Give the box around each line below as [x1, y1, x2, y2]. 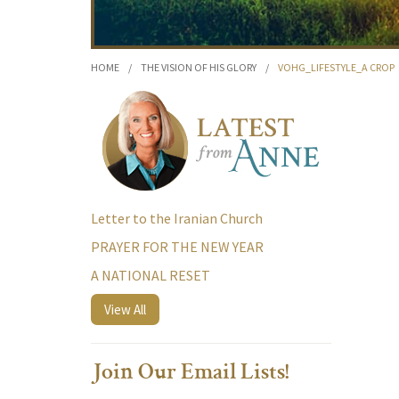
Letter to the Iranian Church [91, 209, 263, 227]
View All [104, 301, 146, 318]
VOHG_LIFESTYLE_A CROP [278, 61, 395, 74]
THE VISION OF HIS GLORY [141, 61, 256, 74]
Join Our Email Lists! [91, 362, 289, 386]
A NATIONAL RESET [91, 266, 210, 284]
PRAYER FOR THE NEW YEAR [91, 238, 264, 256]
